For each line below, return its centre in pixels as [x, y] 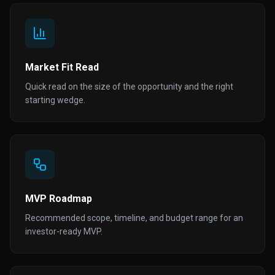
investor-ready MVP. [64, 231]
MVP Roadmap [59, 199]
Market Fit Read [62, 67]
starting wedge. [55, 100]
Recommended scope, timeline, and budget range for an [134, 218]
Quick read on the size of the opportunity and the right [129, 87]
